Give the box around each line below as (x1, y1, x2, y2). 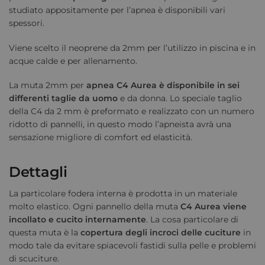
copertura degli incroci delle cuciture (80, 227, 241, 238)
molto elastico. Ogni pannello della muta (9, 201, 178, 212)
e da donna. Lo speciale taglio (118, 92, 242, 104)
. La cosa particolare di (146, 214, 238, 225)
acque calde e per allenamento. (9, 55, 137, 66)
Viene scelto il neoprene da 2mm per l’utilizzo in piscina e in (9, 42, 256, 53)
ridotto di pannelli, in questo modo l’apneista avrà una (9, 118, 231, 130)
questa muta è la (9, 227, 80, 238)
